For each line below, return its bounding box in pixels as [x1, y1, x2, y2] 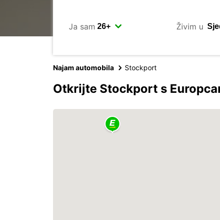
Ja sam [69, 21, 95, 31]
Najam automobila [53, 63, 114, 72]
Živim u [176, 21, 203, 31]
